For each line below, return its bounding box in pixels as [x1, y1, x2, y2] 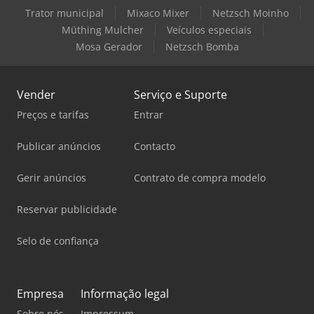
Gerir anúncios [17, 170, 86, 184]
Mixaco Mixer [126, 6, 189, 20]
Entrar [134, 107, 163, 121]
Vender [17, 86, 55, 102]
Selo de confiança [17, 233, 99, 247]
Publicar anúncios [17, 139, 101, 153]
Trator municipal [25, 6, 104, 20]
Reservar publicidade [17, 202, 117, 216]
